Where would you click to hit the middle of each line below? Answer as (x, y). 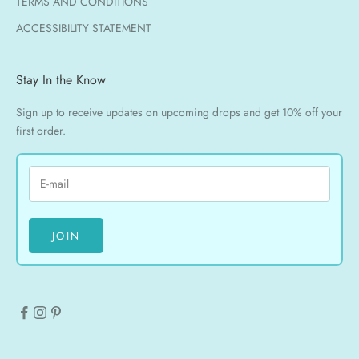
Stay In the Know (61, 79)
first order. (41, 130)
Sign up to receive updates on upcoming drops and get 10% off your (179, 112)
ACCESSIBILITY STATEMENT (84, 28)
